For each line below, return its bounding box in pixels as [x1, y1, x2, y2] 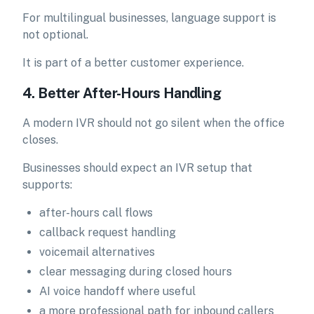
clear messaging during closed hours [39, 265, 232, 278]
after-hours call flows [39, 206, 153, 219]
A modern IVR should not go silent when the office [22, 116, 285, 130]
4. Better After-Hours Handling [22, 85, 221, 102]
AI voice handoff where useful [39, 285, 196, 298]
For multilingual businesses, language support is [22, 11, 276, 25]
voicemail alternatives [39, 245, 155, 259]
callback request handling [39, 226, 176, 239]
